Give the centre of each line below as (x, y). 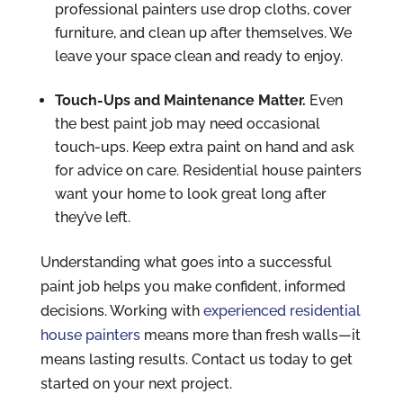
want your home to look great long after (190, 193)
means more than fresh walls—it (250, 335)
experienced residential (282, 310)
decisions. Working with (121, 310)
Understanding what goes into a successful (186, 262)
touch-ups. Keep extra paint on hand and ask (204, 147)
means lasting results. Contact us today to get (196, 359)
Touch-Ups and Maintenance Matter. (182, 100)
